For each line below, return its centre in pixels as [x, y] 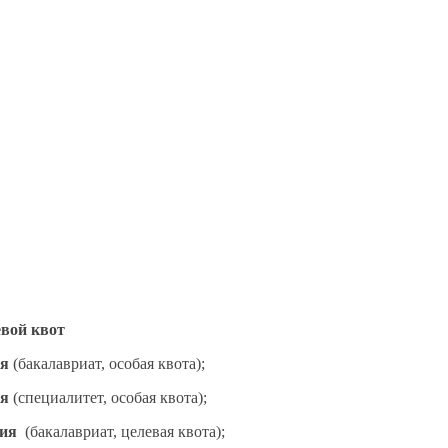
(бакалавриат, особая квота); [107, 363]
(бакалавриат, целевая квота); [125, 431]
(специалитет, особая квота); [108, 397]
